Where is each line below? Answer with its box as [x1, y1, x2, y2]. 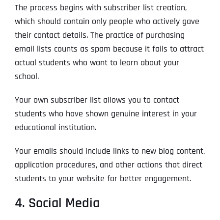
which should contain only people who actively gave [14, 16, 199, 27]
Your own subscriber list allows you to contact [14, 94, 179, 106]
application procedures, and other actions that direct [14, 159, 202, 171]
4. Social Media [14, 194, 100, 213]
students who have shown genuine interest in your [14, 108, 197, 120]
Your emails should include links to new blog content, [14, 145, 205, 157]
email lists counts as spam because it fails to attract [14, 43, 204, 55]
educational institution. [14, 122, 96, 134]
